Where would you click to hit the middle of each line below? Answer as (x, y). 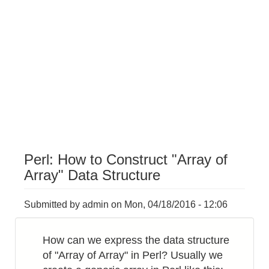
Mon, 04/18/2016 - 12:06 (176, 204)
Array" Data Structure (92, 175)
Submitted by (53, 204)
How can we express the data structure (136, 240)
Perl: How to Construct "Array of (126, 159)
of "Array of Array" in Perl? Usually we (133, 255)
